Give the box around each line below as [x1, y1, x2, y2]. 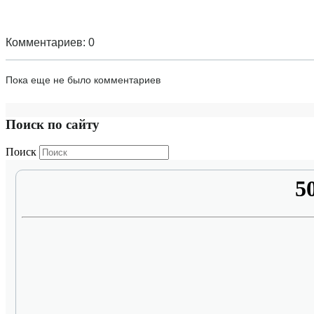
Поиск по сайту [6, 116, 100, 132]
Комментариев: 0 [6, 36, 95, 48]
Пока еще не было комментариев [6, 74, 161, 86]
